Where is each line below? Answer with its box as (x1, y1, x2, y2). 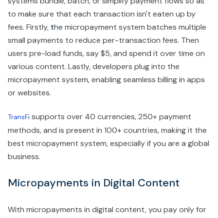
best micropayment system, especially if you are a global (8, 138, 209, 149)
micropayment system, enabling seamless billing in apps (8, 74, 205, 85)
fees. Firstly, (8, 22, 49, 33)
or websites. (8, 88, 51, 98)
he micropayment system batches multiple (54, 22, 206, 33)
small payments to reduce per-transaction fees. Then (8, 35, 199, 46)
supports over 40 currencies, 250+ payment (30, 111, 191, 122)
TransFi (8, 112, 30, 122)
